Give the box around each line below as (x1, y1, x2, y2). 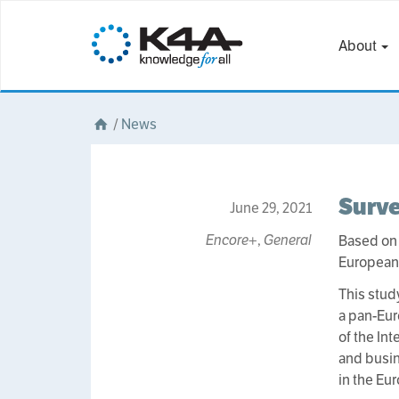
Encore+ (206, 231, 258, 249)
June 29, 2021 (230, 199, 313, 217)
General (264, 231, 313, 249)
